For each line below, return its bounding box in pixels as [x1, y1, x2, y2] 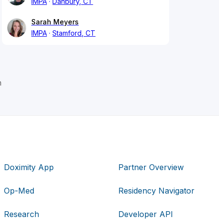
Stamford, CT [52, 29, 96, 38]
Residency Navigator [118, 185, 195, 196]
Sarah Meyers [31, 18, 79, 26]
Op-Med [4, 185, 35, 196]
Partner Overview [118, 162, 184, 172]
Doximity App [4, 162, 54, 172]
